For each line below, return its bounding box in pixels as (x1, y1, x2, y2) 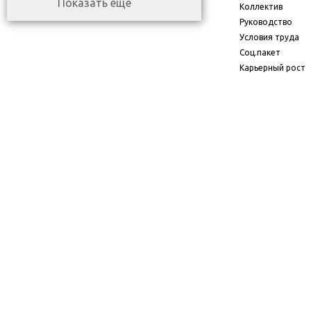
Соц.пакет (239, 48, 280, 57)
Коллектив (239, 2, 283, 11)
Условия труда (239, 33, 299, 42)
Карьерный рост (239, 63, 305, 72)
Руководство (239, 17, 292, 26)
